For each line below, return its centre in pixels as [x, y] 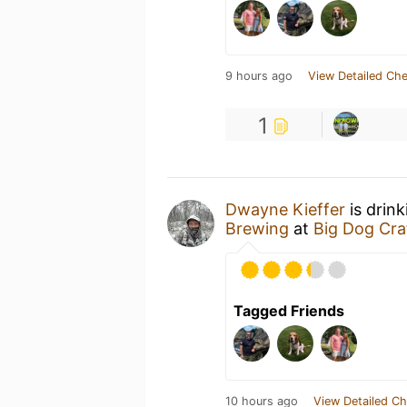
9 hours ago [259, 76]
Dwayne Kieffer [285, 209]
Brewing [257, 228]
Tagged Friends [289, 311]
